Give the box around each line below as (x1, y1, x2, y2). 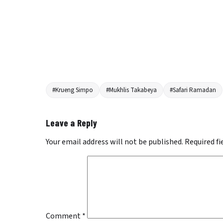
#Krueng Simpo (52, 86, 93, 95)
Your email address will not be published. (46, 136, 183, 148)
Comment (46, 211, 82, 222)
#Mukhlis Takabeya (106, 86, 157, 95)
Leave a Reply (46, 117, 98, 129)
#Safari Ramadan (170, 86, 216, 95)
